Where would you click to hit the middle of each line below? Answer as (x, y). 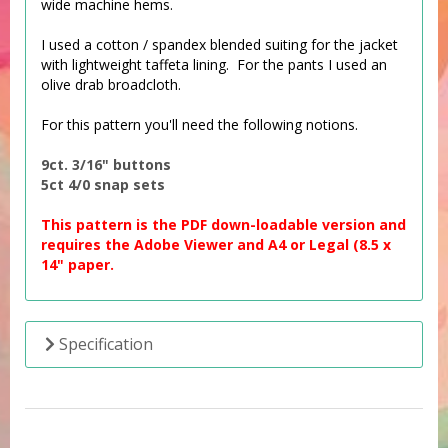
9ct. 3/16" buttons (106, 164)
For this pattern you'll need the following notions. (199, 124)
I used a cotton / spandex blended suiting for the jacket (219, 44)
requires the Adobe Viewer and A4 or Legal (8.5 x (216, 244)
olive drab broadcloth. (113, 84)
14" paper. (79, 264)
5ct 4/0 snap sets (103, 184)
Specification (104, 344)
